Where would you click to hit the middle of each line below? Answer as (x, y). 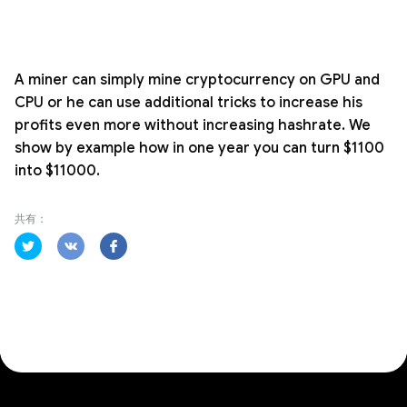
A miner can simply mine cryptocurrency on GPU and (197, 79)
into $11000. (57, 170)
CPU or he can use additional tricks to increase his (189, 102)
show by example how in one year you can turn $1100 (199, 148)
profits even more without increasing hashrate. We (193, 125)
